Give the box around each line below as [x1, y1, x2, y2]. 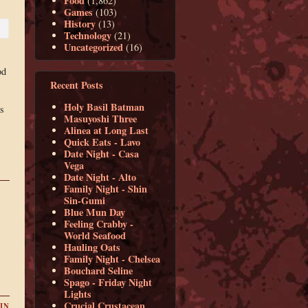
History [64, 16, 96, 31]
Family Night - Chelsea [64, 251, 161, 266]
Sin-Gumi [64, 192, 106, 208]
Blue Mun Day [64, 204, 126, 219]
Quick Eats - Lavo [64, 134, 141, 149]
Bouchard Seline [64, 263, 133, 278]
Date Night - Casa [64, 146, 140, 161]
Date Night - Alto [64, 169, 137, 184]
